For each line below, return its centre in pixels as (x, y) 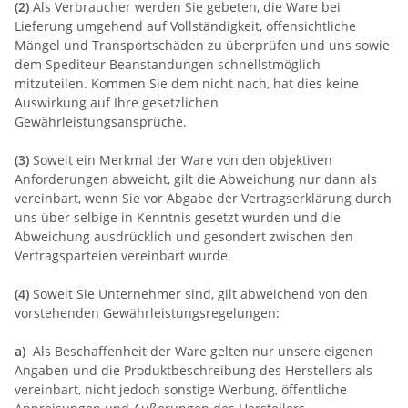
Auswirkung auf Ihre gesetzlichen (117, 102)
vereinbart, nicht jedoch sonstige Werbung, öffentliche (181, 389)
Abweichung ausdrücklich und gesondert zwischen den (184, 236)
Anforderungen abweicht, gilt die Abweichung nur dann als (196, 178)
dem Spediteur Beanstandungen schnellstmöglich (168, 64)
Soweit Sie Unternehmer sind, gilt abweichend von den (199, 293)
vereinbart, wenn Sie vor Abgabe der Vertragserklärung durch (203, 198)
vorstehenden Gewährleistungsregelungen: (147, 312)
